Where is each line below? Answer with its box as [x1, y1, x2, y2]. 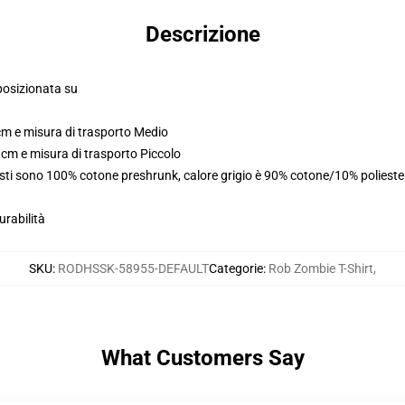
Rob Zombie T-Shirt [268, 261, 373, 276]
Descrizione [145, 22, 260, 47]
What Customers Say [100, 345, 305, 371]
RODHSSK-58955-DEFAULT [58, 261, 209, 276]
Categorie [209, 261, 263, 276]
